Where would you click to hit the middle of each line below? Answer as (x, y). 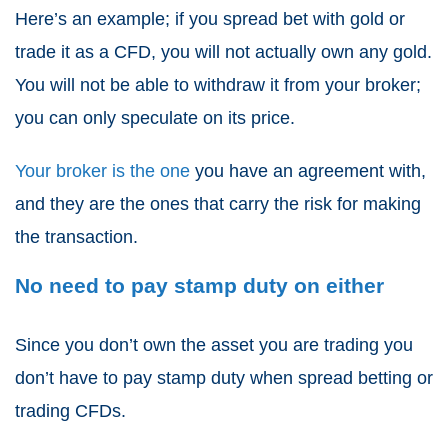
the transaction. (76, 237)
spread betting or (365, 378)
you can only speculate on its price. (157, 118)
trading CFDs (68, 411)
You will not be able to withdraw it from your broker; (218, 85)
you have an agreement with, (308, 171)
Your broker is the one (102, 171)
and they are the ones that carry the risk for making (218, 204)
